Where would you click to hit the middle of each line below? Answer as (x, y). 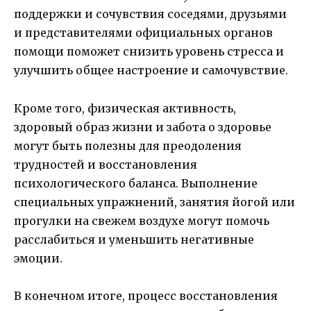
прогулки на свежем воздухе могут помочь (142, 220)
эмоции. (38, 258)
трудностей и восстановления (106, 164)
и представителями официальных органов (143, 33)
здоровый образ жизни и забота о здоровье (143, 127)
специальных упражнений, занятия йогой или (154, 202)
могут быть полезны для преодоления (128, 145)
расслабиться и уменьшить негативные (134, 239)
